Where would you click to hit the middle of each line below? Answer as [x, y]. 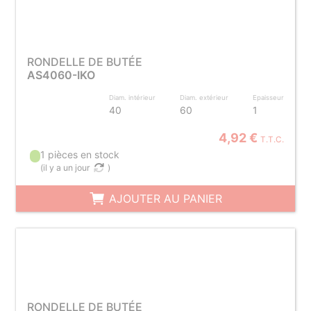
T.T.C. [272, 140]
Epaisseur [269, 98]
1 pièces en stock [80, 154]
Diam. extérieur [204, 98]
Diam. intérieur [133, 98]
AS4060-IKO [61, 75]
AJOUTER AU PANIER [163, 199]
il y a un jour [67, 168]
